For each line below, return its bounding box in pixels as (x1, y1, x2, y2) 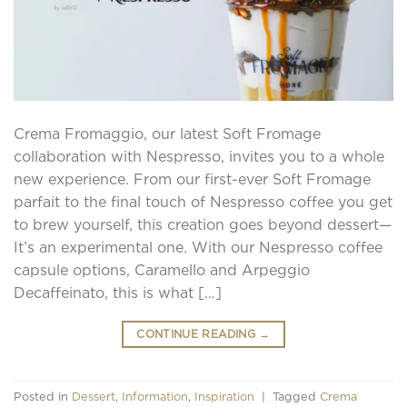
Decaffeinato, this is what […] (14, 283, 222, 301)
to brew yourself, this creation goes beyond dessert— (14, 215, 392, 233)
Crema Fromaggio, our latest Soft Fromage (14, 124, 321, 142)
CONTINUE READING (136, 327, 260, 340)
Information (122, 390, 188, 403)
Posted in (14, 390, 72, 403)
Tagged (273, 390, 320, 403)
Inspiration (194, 390, 254, 403)
